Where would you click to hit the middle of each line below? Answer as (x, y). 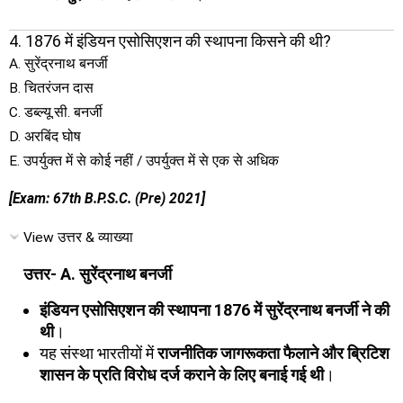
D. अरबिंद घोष (45, 136)
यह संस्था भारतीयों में (99, 353)
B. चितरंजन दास (51, 88)
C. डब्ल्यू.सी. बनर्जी (56, 112)
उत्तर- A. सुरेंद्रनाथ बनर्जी (98, 274)
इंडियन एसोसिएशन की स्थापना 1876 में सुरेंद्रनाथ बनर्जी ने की (215, 309)
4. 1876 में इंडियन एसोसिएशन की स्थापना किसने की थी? (170, 40)
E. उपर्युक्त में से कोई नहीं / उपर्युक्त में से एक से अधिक (144, 161)
